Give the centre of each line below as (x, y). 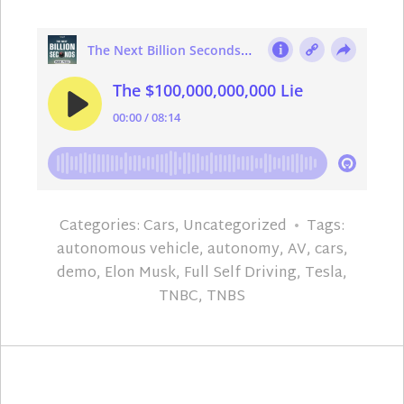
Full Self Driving (240, 274)
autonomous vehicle (128, 251)
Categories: (101, 227)
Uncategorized (235, 227)
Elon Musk (140, 274)
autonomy (243, 251)
